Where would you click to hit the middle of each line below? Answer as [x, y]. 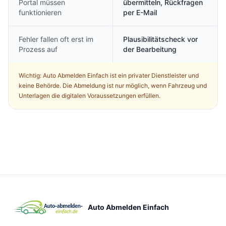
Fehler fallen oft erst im [56, 39]
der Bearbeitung [150, 49]
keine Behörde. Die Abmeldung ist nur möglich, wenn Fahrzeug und [113, 86]
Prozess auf [38, 49]
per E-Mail [140, 12]
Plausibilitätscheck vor [160, 39]
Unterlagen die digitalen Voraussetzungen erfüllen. [90, 96]
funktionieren [40, 12]
